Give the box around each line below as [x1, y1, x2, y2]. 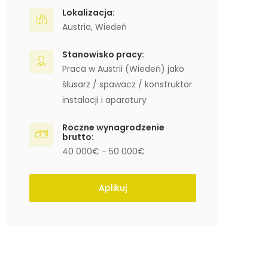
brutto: [62, 131, 94, 143]
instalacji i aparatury [62, 94, 147, 106]
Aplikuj [99, 182, 127, 194]
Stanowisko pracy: [62, 48, 144, 60]
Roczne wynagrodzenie [62, 121, 165, 133]
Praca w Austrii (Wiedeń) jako [62, 63, 184, 75]
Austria [62, 21, 91, 33]
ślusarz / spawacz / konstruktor [62, 78, 192, 90]
